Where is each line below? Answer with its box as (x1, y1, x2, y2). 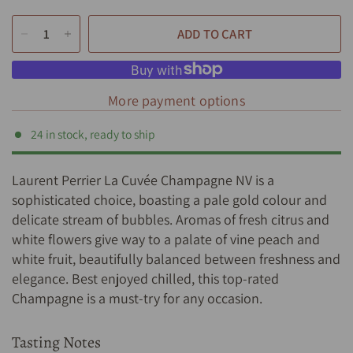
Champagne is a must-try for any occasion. (12, 288, 266, 307)
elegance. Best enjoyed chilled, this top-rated (12, 269, 280, 288)
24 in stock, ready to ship (31, 126, 155, 143)
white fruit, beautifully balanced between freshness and (12, 249, 341, 268)
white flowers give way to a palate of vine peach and (12, 229, 321, 248)
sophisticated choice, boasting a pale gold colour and (12, 190, 328, 209)
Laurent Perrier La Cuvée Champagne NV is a (12, 170, 275, 189)
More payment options (108, 91, 245, 110)
